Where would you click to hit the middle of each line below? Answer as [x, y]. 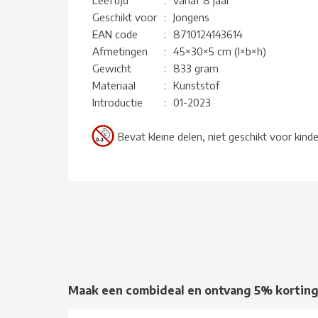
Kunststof [197, 85]
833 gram [196, 68]
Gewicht [112, 68]
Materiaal [114, 85]
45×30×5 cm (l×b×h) [220, 51]
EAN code [115, 34]
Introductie [117, 102]
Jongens [191, 17]
